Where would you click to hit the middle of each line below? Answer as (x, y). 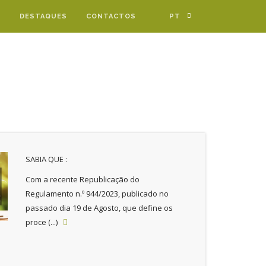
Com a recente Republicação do (82, 179)
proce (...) (44, 222)
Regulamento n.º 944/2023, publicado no (97, 194)
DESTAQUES (43, 16)
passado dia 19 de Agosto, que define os (99, 208)
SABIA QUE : (46, 159)
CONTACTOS (111, 16)
